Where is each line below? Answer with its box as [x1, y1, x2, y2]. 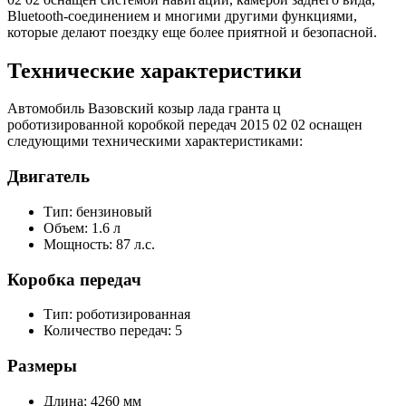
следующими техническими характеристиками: [7, 133, 303, 150]
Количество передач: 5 [43, 323, 182, 339]
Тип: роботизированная [43, 306, 190, 323]
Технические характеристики [7, 58, 302, 82]
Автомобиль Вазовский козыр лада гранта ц [7, 101, 281, 117]
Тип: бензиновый [43, 203, 152, 219]
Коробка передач [7, 269, 141, 289]
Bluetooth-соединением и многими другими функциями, [7, 7, 357, 24]
